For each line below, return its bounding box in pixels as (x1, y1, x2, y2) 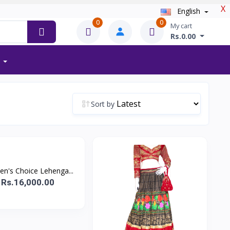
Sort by (91, 99, 114, 109)
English (175, 6, 202, 16)
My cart (170, 21, 193, 31)
